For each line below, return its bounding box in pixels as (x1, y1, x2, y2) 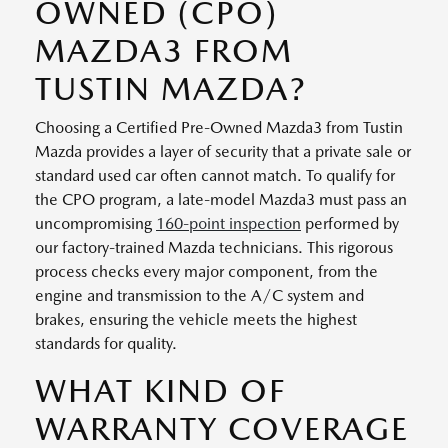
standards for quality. (35, 333, 177, 353)
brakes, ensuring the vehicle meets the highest (35, 309, 357, 329)
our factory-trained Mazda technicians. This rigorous (35, 237, 393, 257)
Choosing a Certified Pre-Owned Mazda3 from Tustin (35, 117, 403, 137)
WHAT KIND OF (35, 370, 286, 410)
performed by (301, 213, 399, 233)
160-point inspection (156, 213, 301, 233)
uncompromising (35, 213, 156, 233)
